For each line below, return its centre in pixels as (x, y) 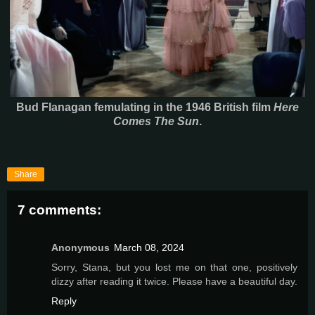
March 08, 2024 (149, 248)
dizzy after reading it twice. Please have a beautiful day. (174, 282)
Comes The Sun (156, 121)
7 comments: (59, 210)
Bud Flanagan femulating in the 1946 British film (145, 107)
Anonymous (81, 248)
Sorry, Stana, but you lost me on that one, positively (174, 268)
